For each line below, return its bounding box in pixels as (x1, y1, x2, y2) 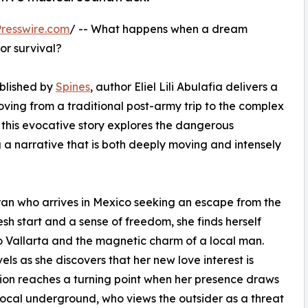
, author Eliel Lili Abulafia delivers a (90, 80, 278, 94)
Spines (56, 80, 90, 94)
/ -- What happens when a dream (69, 22, 247, 36)
